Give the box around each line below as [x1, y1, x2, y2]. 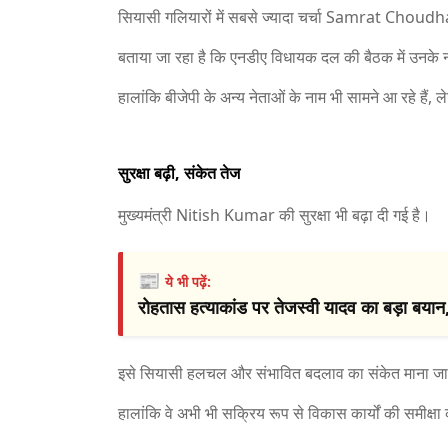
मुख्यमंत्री [118, 204, 176, 226]
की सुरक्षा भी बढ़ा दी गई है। [275, 204, 431, 226]
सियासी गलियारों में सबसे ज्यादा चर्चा [118, 6, 326, 28]
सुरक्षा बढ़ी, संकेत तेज [118, 162, 240, 184]
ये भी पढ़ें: [165, 272, 211, 291]
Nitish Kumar [176, 204, 275, 226]
